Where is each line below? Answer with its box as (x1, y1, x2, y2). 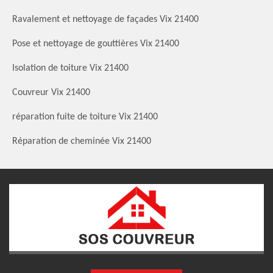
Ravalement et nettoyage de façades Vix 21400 (12, 14, 199, 24)
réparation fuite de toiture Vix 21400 (12, 112, 158, 122)
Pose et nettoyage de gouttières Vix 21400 (12, 38, 179, 49)
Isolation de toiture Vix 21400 (12, 63, 129, 73)
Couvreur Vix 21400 (12, 87, 90, 97)
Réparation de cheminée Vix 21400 (12, 136, 151, 146)
